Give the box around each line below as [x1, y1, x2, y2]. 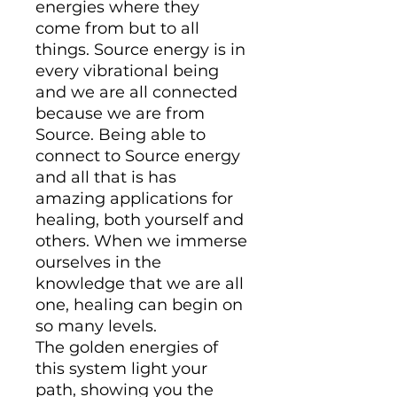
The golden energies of [35, 338, 218, 357]
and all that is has [35, 167, 176, 187]
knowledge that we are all [35, 274, 244, 293]
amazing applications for [35, 189, 233, 208]
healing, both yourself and [35, 210, 244, 230]
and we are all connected [35, 82, 237, 102]
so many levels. [35, 316, 157, 336]
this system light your [35, 359, 207, 378]
